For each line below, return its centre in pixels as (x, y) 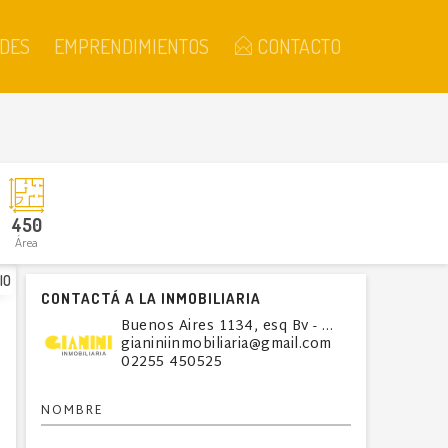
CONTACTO (297, 45)
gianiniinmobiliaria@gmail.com (226, 344)
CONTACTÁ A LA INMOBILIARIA (151, 298)
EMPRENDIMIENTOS (131, 45)
